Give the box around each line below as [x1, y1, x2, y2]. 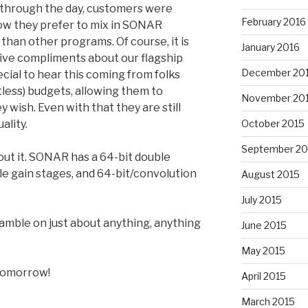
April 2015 [241, 269, 286, 282]
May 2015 [241, 244, 285, 256]
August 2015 [241, 168, 300, 180]
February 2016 [241, 15, 306, 27]
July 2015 [241, 193, 282, 206]
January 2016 [241, 41, 300, 53]
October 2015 [241, 117, 305, 129]
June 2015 [241, 219, 287, 231]
